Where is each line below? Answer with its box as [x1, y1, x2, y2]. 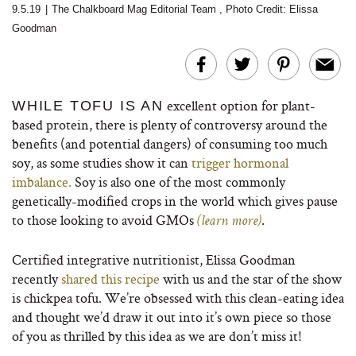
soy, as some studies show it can [12, 153, 192, 172]
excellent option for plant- [163, 96, 315, 114]
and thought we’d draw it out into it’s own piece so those [12, 308, 331, 326]
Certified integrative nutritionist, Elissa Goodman [12, 250, 296, 269]
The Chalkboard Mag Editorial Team [52, 3, 219, 15]
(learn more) [197, 215, 261, 229]
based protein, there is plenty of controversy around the [12, 115, 327, 133]
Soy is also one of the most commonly [72, 172, 285, 191]
